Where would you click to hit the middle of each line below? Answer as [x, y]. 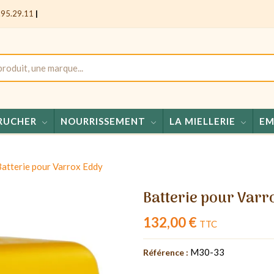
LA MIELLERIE [202, 121]
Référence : [166, 252]
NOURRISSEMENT [103, 121]
